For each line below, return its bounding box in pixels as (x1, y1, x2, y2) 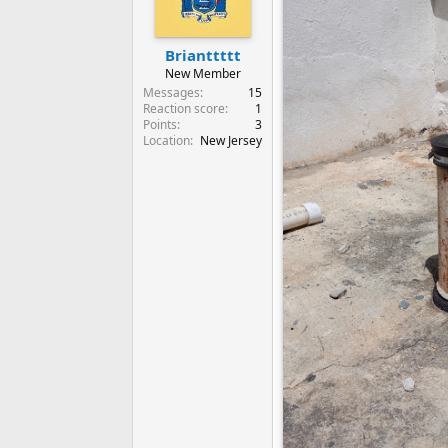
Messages (143, 83, 200, 101)
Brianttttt (164, 44, 241, 65)
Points (143, 115, 177, 133)
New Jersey (200, 131, 262, 149)
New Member (164, 64, 241, 82)
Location (143, 131, 190, 149)
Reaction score (143, 99, 225, 117)
